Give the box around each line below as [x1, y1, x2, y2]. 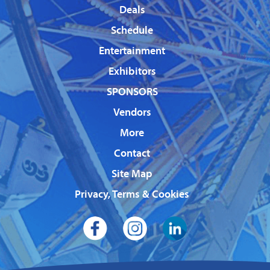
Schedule [111, 23, 153, 37]
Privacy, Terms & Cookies [75, 187, 189, 201]
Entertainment [99, 43, 165, 58]
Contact [114, 146, 150, 160]
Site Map [111, 166, 152, 181]
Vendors [113, 105, 151, 119]
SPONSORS [106, 84, 158, 99]
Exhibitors [108, 64, 156, 78]
